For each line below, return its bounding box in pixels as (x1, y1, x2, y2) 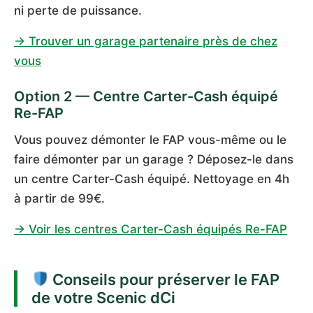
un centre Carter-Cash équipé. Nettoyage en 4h (14, 171, 289, 186)
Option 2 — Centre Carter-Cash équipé (14, 87, 278, 105)
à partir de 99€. (14, 191, 105, 205)
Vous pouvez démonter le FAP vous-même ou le (14, 132, 286, 147)
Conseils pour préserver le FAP (49, 270, 280, 289)
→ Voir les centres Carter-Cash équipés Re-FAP (14, 221, 287, 236)
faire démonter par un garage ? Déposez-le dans (14, 152, 293, 166)
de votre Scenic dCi (31, 288, 175, 307)
